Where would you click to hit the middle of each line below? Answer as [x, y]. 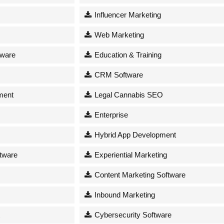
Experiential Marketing [130, 154]
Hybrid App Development [134, 134]
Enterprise [110, 114]
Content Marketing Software [139, 174]
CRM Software [118, 74]
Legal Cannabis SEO [128, 94]
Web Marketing [118, 34]
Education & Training [127, 54]
